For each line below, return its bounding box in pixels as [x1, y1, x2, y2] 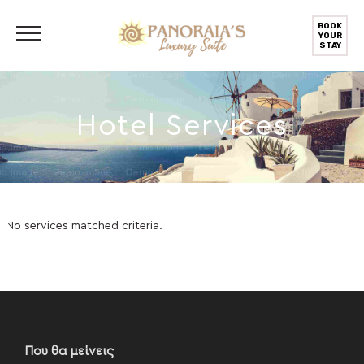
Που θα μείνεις [24, 344, 114, 357]
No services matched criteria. [6, 220, 163, 232]
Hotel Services [76, 110, 288, 141]
